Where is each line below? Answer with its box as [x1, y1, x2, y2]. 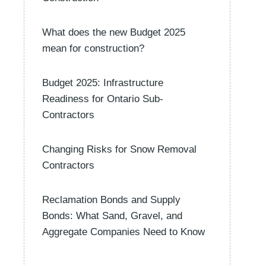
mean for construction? [42, 43, 144, 54]
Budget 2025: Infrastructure [42, 77, 163, 88]
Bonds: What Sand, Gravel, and [42, 210, 182, 221]
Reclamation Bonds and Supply [42, 194, 180, 205]
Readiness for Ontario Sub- [42, 93, 163, 104]
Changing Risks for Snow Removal [42, 144, 197, 155]
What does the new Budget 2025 [42, 27, 185, 38]
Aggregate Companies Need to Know [42, 226, 205, 237]
